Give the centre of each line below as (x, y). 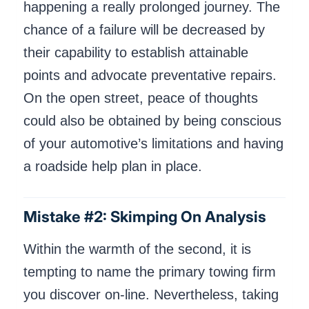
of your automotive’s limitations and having (153, 143)
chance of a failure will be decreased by (144, 29)
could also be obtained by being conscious (152, 120)
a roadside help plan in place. (113, 166)
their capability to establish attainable (136, 52)
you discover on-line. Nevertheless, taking (151, 295)
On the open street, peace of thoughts (141, 98)
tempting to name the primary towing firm (150, 272)
